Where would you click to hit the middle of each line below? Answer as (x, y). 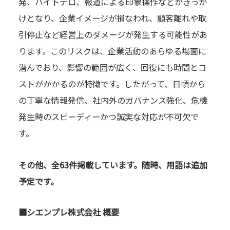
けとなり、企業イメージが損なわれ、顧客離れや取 (112, 18)
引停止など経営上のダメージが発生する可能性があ (113, 35)
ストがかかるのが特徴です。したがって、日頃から (112, 84)
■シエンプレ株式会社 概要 (69, 212)
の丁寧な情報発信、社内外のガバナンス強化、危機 (113, 100)
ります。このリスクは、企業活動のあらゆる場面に (112, 51)
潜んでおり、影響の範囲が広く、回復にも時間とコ (112, 68)
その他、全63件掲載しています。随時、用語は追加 (113, 165)
